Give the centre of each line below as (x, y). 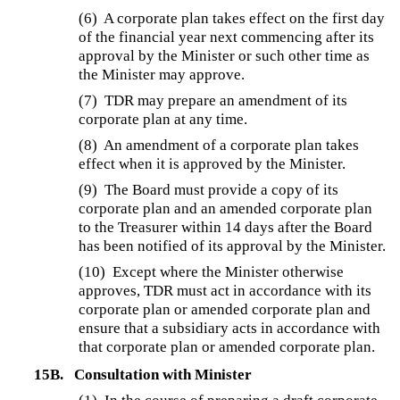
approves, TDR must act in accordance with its (225, 290)
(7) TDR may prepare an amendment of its (213, 100)
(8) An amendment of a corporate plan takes (219, 145)
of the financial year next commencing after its (227, 37)
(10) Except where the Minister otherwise (212, 271)
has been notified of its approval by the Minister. (233, 246)
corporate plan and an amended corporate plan (226, 208)
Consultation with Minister (162, 375)
